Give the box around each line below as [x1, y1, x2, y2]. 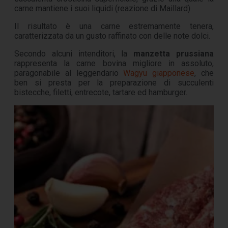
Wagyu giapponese [123, 68, 195, 78]
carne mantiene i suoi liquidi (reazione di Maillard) [14, 4, 190, 14]
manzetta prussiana [133, 49, 214, 59]
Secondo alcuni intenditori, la [14, 49, 134, 59]
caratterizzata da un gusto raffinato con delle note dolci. [14, 31, 210, 41]
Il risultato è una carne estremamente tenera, [14, 21, 214, 32]
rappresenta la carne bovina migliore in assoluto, [14, 59, 214, 69]
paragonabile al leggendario [14, 68, 124, 78]
